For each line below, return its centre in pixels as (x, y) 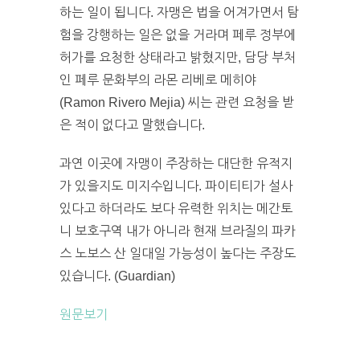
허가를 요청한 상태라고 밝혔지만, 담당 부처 (178, 57)
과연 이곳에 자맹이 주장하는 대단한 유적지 (176, 163)
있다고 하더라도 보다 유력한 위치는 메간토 (176, 208)
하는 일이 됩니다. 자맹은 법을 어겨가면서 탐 (179, 12)
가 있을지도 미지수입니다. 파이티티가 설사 (176, 186)
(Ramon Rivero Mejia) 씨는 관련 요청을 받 (177, 102)
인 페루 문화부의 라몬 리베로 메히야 (158, 80)
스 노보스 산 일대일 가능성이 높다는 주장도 (178, 253)
